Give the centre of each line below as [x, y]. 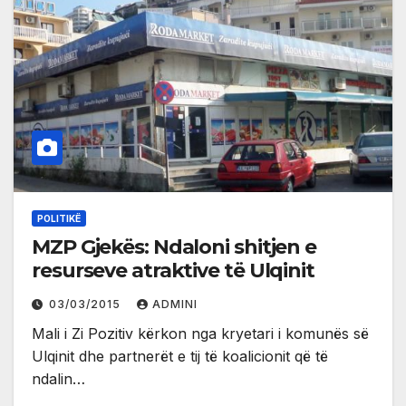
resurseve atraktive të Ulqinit [173, 270]
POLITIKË [59, 218]
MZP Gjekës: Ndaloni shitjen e [174, 246]
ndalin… [58, 378]
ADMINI [175, 304]
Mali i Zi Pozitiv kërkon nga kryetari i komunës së [200, 333]
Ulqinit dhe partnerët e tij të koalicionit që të [180, 356]
